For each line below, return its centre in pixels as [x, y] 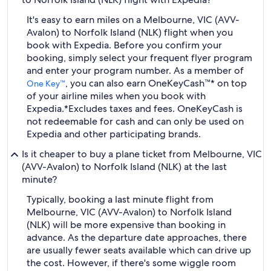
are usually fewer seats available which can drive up [139, 250]
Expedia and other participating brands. [114, 134]
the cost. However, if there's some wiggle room [131, 263]
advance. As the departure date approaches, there [137, 237]
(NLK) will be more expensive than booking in [126, 225]
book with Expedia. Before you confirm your [124, 45]
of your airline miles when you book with [116, 96]
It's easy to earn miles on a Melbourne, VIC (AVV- [133, 20]
